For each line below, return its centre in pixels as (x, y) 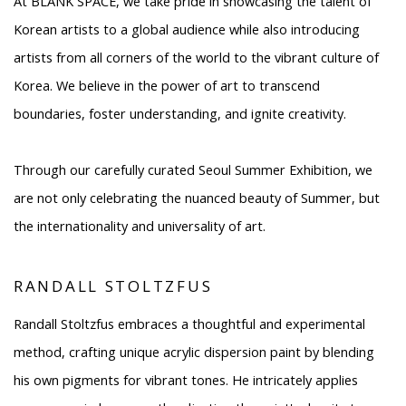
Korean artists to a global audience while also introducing (187, 29)
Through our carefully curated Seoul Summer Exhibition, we (193, 169)
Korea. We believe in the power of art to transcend (167, 85)
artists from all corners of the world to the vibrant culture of (196, 57)
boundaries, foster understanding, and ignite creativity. (180, 113)
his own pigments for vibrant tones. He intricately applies (186, 380)
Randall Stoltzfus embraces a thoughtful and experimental (189, 324)
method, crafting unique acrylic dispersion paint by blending (194, 352)
